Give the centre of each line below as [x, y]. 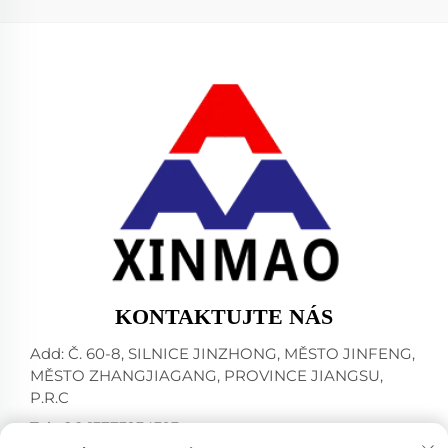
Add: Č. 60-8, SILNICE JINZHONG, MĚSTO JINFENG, [222, 354]
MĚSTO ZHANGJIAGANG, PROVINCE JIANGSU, [206, 376]
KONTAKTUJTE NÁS [224, 317]
